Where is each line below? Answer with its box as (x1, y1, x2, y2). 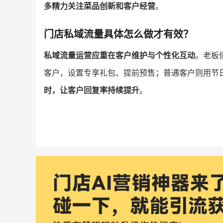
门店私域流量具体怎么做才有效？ (44, 28, 193, 40)
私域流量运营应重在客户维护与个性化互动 (44, 50, 195, 60)
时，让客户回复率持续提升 (44, 85, 139, 95)
